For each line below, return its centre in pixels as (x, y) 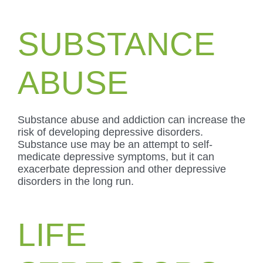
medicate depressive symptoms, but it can (116, 156)
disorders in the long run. (76, 181)
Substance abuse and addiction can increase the (131, 119)
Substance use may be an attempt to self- (115, 144)
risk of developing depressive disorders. (110, 132)
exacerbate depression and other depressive (122, 169)
